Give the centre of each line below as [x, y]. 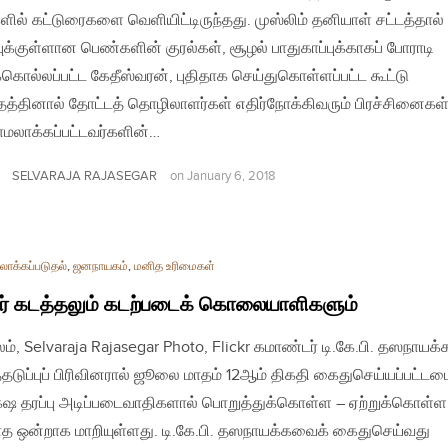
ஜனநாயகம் [100, 266]
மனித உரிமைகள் [174, 266]
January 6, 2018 [231, 176]
